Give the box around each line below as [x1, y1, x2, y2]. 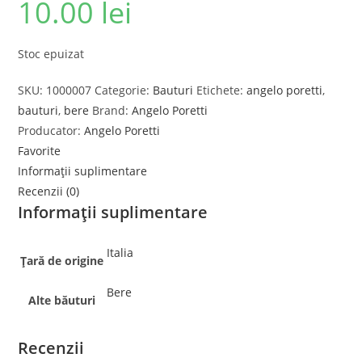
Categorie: [95, 82, 154, 98]
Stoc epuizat [18, 45, 85, 61]
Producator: [18, 122, 85, 138]
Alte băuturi [28, 292, 96, 308]
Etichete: [196, 82, 247, 98]
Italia [107, 244, 134, 260]
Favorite [18, 142, 61, 158]
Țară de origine [20, 252, 104, 268]
